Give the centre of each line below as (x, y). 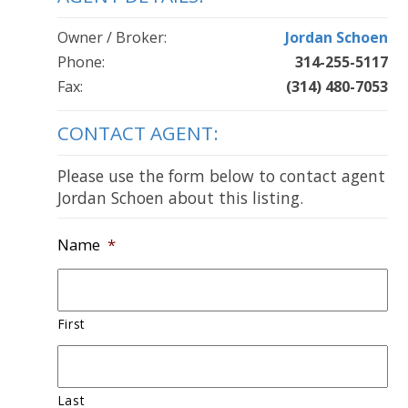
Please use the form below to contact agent (221, 176)
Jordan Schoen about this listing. (180, 198)
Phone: (81, 62)
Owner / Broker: (112, 38)
